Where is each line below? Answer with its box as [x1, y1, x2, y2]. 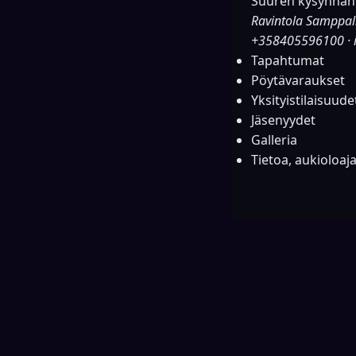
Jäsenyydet [251, 111, 315, 130]
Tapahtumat [251, 52, 324, 70]
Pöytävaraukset [251, 72, 345, 90]
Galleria [251, 131, 297, 149]
